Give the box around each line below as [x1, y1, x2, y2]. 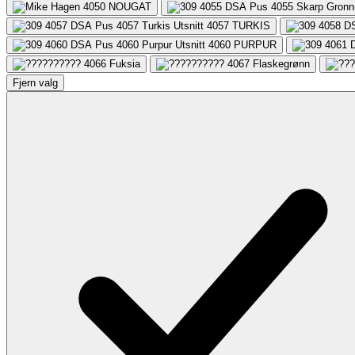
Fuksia [109, 57, 140, 70]
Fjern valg [13, 76, 58, 89]
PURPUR [234, 38, 277, 51]
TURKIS [232, 19, 270, 32]
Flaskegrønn [253, 57, 310, 70]
